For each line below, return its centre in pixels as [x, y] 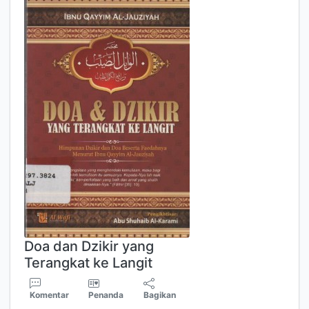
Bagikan [160, 295]
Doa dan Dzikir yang [89, 246]
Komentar [49, 295]
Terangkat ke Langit [88, 263]
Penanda [106, 295]
